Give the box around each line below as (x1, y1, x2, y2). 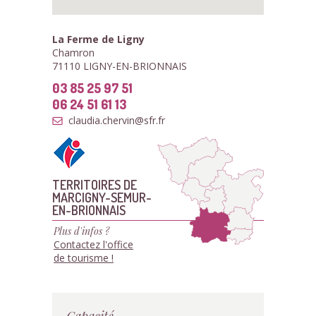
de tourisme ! (54, 251, 114, 265)
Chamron (52, 46, 95, 59)
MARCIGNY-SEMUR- (52, 189, 152, 205)
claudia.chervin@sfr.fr (68, 114, 165, 127)
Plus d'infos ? (54, 224, 109, 238)
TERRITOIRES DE (52, 176, 137, 193)
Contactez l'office (54, 238, 133, 251)
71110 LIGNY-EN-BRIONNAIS (52, 59, 187, 73)
